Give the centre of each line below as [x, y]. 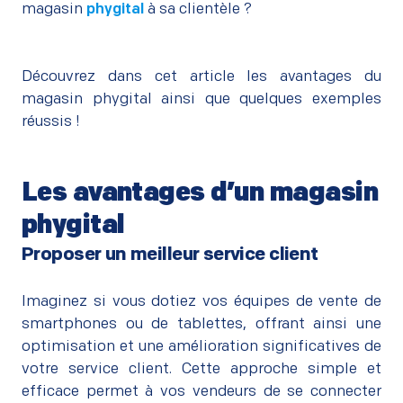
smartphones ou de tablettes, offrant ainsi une [201, 324]
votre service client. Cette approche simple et [201, 369]
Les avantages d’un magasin [200, 193]
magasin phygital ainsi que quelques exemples [201, 99]
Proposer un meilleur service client [172, 255]
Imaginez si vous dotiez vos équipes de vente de [201, 301]
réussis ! [51, 121]
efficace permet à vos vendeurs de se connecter [201, 391]
